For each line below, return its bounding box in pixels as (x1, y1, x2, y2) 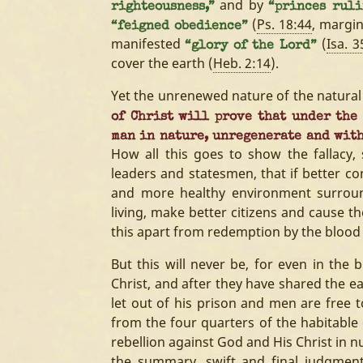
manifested (111, 35, 186, 53)
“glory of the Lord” (185, 40, 322, 53)
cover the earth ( (111, 54, 213, 72)
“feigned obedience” (111, 20, 248, 33)
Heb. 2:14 (213, 54, 271, 72)
